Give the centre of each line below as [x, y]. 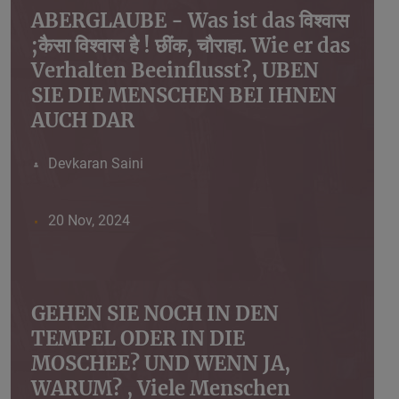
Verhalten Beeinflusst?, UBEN [175, 71]
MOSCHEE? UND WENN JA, [161, 364]
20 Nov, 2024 [89, 221]
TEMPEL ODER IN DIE [138, 339]
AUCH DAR [83, 121]
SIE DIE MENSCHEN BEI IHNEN [184, 96]
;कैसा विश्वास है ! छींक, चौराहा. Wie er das [191, 46]
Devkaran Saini [95, 164]
